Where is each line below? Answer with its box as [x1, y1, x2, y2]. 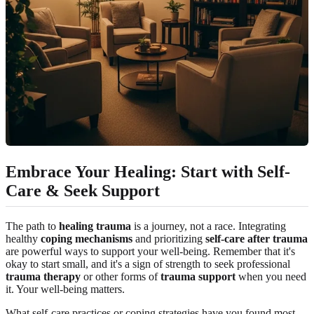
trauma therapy [6, 271, 81, 283]
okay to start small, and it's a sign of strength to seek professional [6, 258, 290, 271]
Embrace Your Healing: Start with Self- [6, 163, 290, 182]
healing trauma [59, 220, 131, 233]
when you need [235, 271, 306, 283]
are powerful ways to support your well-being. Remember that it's [6, 245, 295, 258]
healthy [6, 233, 41, 245]
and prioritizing [132, 233, 205, 245]
